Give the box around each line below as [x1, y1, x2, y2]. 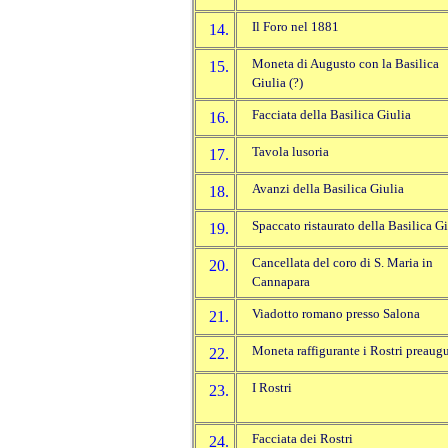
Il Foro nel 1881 [252, 20, 339, 35]
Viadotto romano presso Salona [252, 307, 420, 322]
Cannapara [252, 275, 310, 290]
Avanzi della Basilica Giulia [252, 182, 404, 197]
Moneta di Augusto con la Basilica [252, 57, 439, 72]
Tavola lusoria [252, 145, 329, 160]
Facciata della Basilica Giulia [252, 108, 411, 123]
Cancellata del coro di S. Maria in [252, 256, 433, 271]
